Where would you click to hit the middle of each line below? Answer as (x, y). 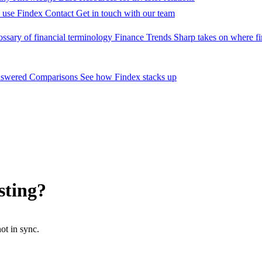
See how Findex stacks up (128, 77)
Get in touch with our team (125, 13)
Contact (59, 13)
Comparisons (54, 77)
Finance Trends (143, 37)
